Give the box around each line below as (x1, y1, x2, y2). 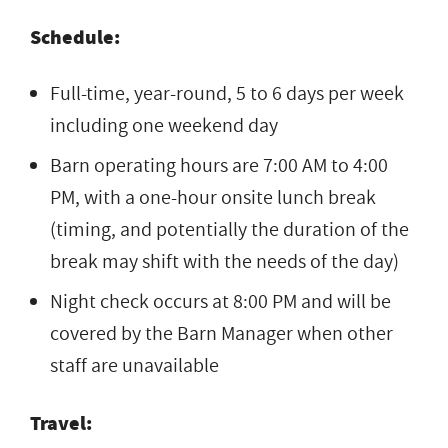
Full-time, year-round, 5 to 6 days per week (50, 79, 404, 108)
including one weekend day (50, 111, 278, 140)
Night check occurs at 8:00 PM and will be (50, 287, 391, 316)
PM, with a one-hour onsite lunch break (50, 183, 376, 212)
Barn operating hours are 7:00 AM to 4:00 (50, 151, 388, 180)
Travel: (30, 409, 96, 437)
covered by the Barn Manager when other (50, 319, 393, 348)
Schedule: (30, 23, 124, 51)
